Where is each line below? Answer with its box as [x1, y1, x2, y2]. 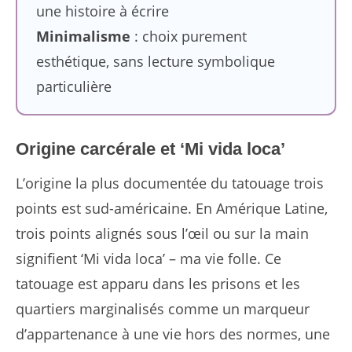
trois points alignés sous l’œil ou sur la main [16, 224, 309, 244]
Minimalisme [35, 26, 130, 46]
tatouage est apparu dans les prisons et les [16, 274, 300, 294]
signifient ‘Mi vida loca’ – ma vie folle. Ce [16, 249, 281, 269]
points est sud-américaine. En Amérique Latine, [16, 199, 328, 218]
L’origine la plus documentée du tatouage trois [16, 174, 324, 193]
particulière [35, 76, 112, 96]
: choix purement [130, 26, 247, 46]
